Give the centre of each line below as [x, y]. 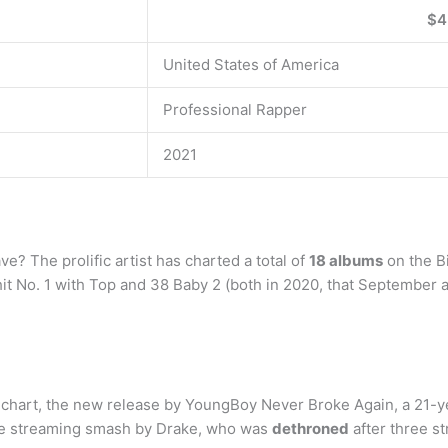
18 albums [346, 260]
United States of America [251, 64]
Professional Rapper [235, 109]
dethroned [310, 428]
